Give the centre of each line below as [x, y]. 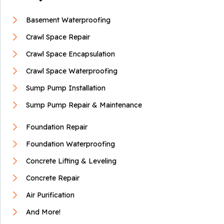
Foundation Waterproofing [70, 144]
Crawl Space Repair [58, 37]
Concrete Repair [53, 178]
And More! [43, 212]
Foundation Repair [57, 127]
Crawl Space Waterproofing [72, 71]
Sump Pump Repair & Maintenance [84, 105]
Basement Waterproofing [68, 20]
